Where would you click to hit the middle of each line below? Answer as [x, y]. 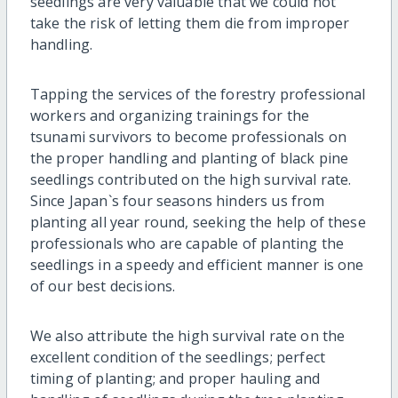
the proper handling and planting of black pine [189, 158]
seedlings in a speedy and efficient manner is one [197, 264]
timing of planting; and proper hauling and [175, 378]
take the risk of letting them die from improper [190, 23]
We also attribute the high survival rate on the [187, 335]
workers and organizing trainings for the [170, 115]
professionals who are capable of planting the [187, 243]
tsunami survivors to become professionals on [188, 136]
